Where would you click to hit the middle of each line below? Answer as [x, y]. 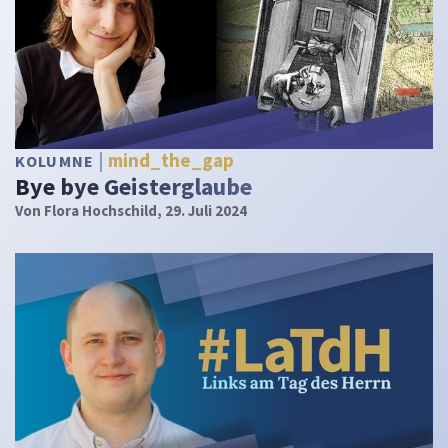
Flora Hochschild [100, 210]
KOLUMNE [57, 161]
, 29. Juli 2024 [202, 210]
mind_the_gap [171, 160]
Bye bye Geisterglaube [133, 186]
